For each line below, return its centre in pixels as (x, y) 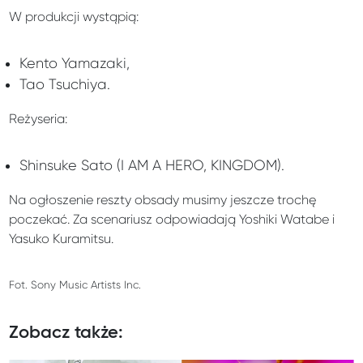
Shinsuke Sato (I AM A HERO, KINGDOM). (152, 166)
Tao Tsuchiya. (64, 85)
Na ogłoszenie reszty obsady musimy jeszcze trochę (163, 200)
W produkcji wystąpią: (74, 17)
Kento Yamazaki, (74, 64)
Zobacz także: (66, 333)
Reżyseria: (38, 119)
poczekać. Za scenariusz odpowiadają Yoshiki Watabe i (172, 220)
